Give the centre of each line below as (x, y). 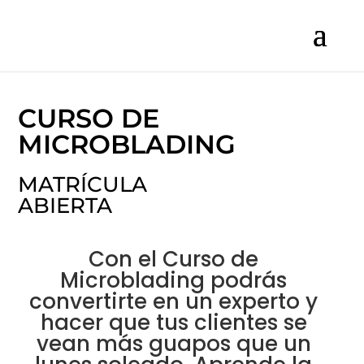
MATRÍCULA (83, 184)
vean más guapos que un (173, 344)
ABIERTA (65, 206)
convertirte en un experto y (174, 301)
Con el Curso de (174, 259)
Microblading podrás (174, 280)
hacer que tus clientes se (173, 323)
